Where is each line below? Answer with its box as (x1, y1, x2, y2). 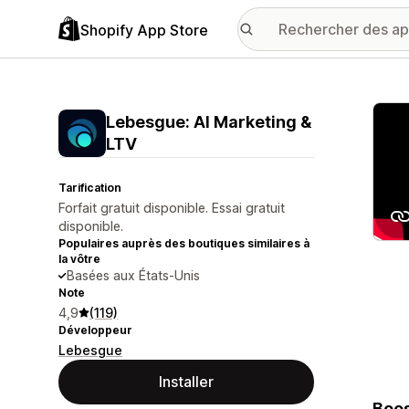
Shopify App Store (80, 20, 208, 39)
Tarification (58, 181, 121, 194)
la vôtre (58, 252, 100, 266)
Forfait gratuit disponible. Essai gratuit (58, 200, 285, 215)
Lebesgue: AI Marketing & (106, 112, 311, 131)
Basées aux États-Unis (67, 267, 200, 283)
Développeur (58, 323, 132, 337)
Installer (159, 372, 214, 391)
